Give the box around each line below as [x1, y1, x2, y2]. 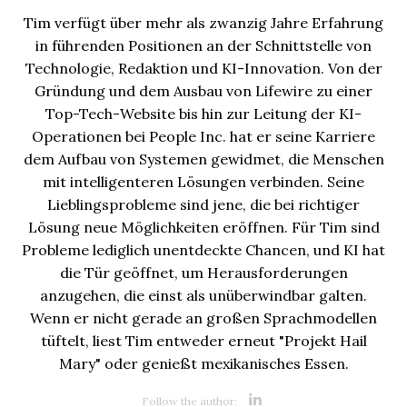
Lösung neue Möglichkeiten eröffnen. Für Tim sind [27, 217, 380, 236]
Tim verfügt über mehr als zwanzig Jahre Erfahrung [24, 13, 383, 32]
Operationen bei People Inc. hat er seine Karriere [32, 126, 375, 145]
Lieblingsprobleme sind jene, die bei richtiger [47, 194, 360, 213]
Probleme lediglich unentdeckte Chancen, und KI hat [22, 240, 385, 259]
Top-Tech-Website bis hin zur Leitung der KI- [45, 104, 362, 123]
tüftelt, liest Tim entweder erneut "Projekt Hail [40, 331, 367, 350]
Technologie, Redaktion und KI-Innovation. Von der [25, 58, 382, 77]
